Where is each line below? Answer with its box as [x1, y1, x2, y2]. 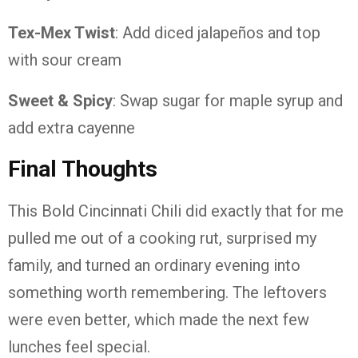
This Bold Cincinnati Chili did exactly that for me [8, 201, 344, 221]
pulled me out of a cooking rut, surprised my [8, 229, 316, 248]
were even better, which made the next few [8, 310, 309, 329]
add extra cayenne [8, 118, 135, 137]
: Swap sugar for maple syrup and [113, 91, 343, 110]
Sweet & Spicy [8, 91, 113, 110]
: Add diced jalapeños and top [115, 23, 320, 42]
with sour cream [8, 50, 121, 70]
